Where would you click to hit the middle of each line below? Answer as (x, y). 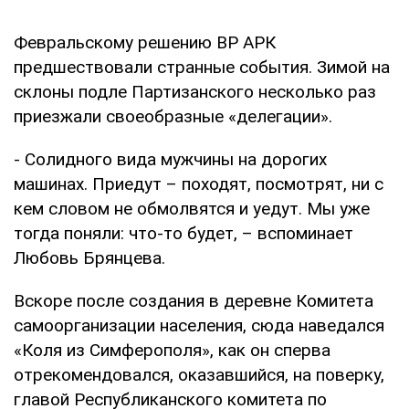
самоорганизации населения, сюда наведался (199, 325)
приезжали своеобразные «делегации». (173, 116)
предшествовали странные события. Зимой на (202, 67)
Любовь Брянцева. (89, 257)
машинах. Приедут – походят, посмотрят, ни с (199, 184)
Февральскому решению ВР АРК (145, 42)
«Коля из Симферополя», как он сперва (172, 350)
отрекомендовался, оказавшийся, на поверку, (199, 374)
